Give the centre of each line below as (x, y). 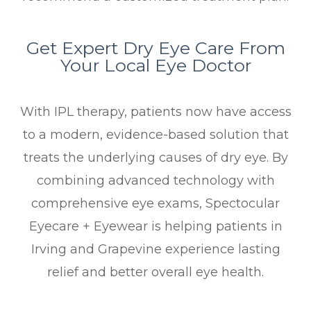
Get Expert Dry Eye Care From (155, 48)
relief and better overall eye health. (155, 272)
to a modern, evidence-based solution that (155, 135)
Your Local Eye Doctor (155, 66)
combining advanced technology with (155, 181)
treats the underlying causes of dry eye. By (155, 158)
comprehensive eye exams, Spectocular (155, 204)
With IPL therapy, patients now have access (155, 112)
